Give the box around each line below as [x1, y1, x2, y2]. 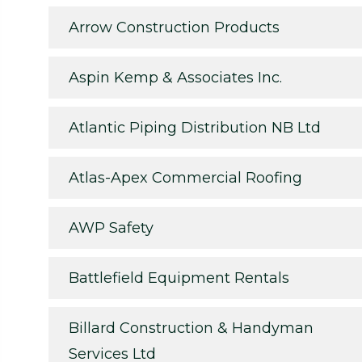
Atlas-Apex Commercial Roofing [69, 168, 302, 187]
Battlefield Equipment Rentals [69, 268, 289, 287]
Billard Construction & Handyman [69, 318, 314, 337]
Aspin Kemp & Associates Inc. [69, 68, 282, 86]
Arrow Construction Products [69, 18, 280, 36]
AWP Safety [69, 218, 154, 237]
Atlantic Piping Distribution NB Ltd [69, 118, 321, 137]
